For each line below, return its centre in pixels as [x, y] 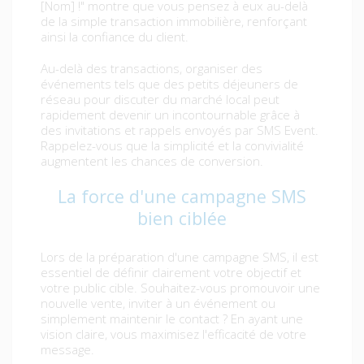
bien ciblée [182, 219]
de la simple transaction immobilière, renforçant [174, 22]
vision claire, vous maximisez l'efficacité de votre [173, 334]
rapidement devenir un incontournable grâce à [170, 115]
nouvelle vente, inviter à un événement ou [158, 303]
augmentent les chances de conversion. [152, 161]
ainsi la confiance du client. [115, 37]
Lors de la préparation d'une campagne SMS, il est [180, 257]
